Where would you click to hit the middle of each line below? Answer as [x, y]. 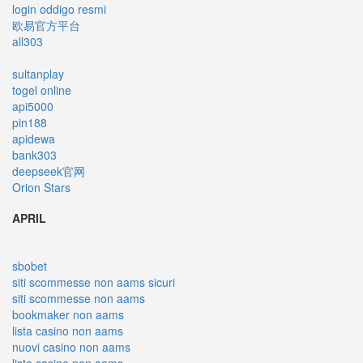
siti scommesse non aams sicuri [94, 282]
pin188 [30, 122]
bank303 [34, 154]
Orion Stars [41, 187]
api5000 [33, 106]
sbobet [30, 265]
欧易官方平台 [46, 25]
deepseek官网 [49, 171]
